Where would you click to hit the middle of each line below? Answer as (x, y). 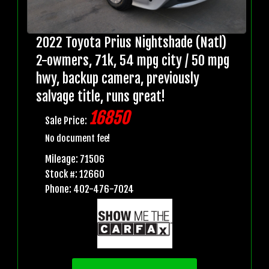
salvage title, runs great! (101, 97)
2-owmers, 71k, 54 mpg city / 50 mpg (133, 61)
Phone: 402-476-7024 (89, 189)
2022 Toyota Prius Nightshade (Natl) (131, 43)
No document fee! (77, 139)
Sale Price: (67, 121)
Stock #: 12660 (75, 174)
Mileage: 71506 (75, 159)
